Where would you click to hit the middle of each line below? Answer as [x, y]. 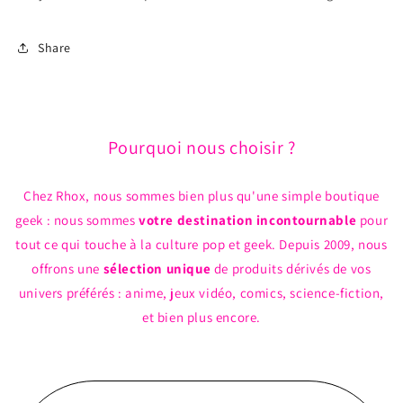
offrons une [67, 269]
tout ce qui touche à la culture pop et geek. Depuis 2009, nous [201, 245]
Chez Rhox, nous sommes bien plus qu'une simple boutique [201, 196]
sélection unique [157, 269]
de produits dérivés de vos [291, 269]
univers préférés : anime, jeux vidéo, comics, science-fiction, [201, 293]
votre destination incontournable [248, 220]
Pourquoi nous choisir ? [201, 148]
